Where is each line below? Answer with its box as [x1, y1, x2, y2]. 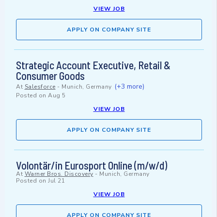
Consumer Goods [16, 69, 85, 82]
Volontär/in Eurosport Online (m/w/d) [16, 159, 167, 172]
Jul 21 [48, 177, 65, 185]
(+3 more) [114, 82, 144, 92]
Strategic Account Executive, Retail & [16, 59, 170, 72]
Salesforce [24, 83, 56, 91]
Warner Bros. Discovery [24, 170, 93, 178]
